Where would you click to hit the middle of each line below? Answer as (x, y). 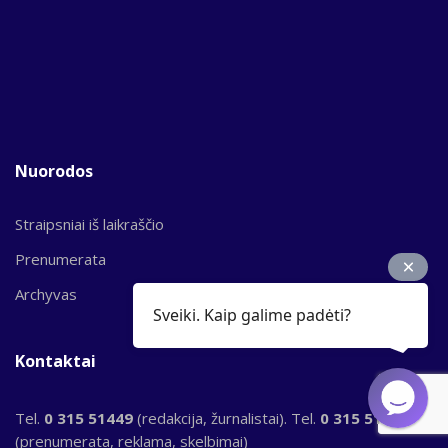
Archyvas (46, 293)
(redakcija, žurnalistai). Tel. (228, 417)
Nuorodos (54, 170)
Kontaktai (55, 360)
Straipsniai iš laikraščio (89, 223)
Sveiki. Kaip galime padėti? (252, 315)
